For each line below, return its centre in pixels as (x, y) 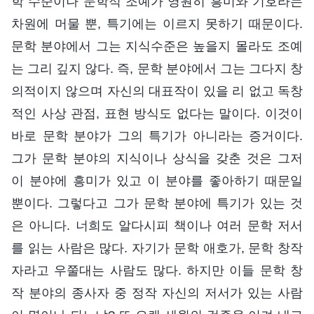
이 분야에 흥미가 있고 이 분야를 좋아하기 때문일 (157, 181)
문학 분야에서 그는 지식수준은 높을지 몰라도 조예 (157, 47)
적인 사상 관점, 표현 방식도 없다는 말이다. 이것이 (157, 114)
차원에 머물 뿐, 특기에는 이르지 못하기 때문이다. (157, 24)
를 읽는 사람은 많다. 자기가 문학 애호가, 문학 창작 (157, 248)
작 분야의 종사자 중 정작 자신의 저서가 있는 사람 (157, 293)
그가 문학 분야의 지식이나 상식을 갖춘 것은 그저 (157, 159)
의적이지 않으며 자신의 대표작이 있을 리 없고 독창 (157, 91)
